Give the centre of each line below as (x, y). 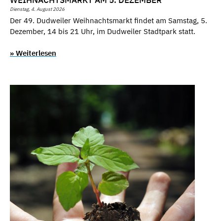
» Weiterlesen (33, 53)
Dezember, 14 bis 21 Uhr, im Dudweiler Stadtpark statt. (103, 31)
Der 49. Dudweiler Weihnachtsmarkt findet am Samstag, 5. (109, 20)
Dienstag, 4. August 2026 (37, 9)
